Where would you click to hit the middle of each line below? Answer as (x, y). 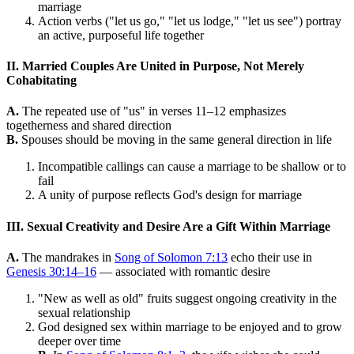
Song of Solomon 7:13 (171, 257)
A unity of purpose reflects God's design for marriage (170, 195)
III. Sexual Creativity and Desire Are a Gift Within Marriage (168, 226)
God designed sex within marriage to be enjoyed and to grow (190, 326)
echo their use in (270, 257)
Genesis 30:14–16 (51, 271)
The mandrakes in (67, 257)
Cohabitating (41, 81)
